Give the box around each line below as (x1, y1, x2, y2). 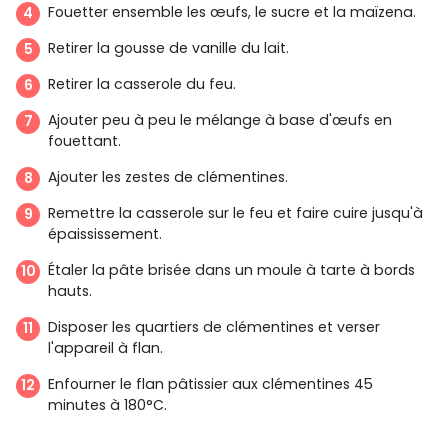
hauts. (48, 280, 92, 301)
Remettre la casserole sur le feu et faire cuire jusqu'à (48, 202, 423, 223)
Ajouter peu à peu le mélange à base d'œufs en (48, 109, 392, 130)
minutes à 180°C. (48, 394, 167, 415)
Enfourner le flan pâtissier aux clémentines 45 (48, 373, 373, 394)
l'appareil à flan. (48, 337, 163, 358)
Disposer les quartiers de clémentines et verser (48, 316, 380, 337)
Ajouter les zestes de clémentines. (48, 166, 288, 187)
